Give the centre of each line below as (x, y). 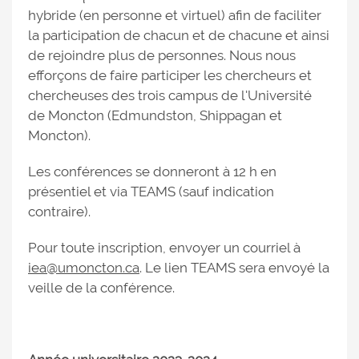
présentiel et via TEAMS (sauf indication (151, 192)
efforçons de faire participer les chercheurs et (170, 76)
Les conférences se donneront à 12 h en (152, 172)
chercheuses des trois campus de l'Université (170, 96)
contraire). (61, 212)
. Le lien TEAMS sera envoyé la (234, 268)
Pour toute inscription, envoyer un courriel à (164, 248)
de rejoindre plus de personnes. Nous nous (162, 56)
